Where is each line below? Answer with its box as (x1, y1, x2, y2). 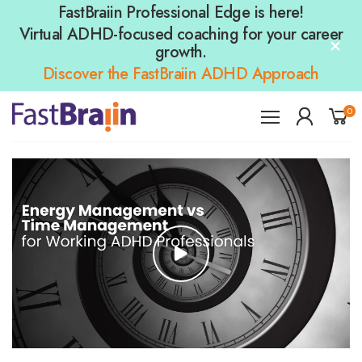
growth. (155, 40, 207, 64)
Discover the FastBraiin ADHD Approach (43, 62, 319, 86)
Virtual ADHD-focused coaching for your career (19, 23, 343, 46)
